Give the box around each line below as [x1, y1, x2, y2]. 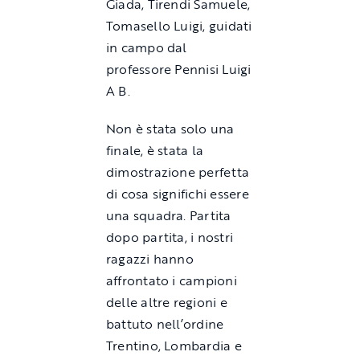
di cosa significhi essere [105, 184, 249, 204]
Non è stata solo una [105, 119, 235, 139]
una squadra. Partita [105, 206, 231, 226]
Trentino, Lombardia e [105, 336, 242, 356]
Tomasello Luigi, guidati [105, 16, 252, 36]
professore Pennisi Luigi [105, 59, 252, 80]
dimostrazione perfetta [105, 162, 250, 182]
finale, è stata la [105, 141, 204, 161]
